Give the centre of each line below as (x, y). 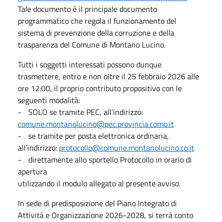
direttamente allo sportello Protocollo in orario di (110, 159)
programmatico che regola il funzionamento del (97, 21)
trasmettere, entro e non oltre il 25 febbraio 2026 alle (109, 76)
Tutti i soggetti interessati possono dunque (90, 64)
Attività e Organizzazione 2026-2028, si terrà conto (106, 215)
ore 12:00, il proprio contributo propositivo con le (100, 88)
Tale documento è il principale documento (87, 9)
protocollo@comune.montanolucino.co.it (127, 147)
